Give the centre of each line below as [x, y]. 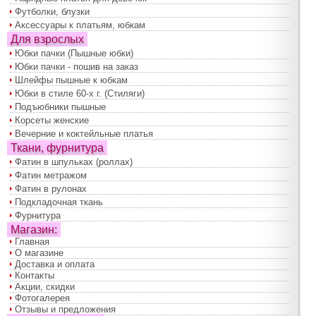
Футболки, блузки [52, 12]
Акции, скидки [45, 287]
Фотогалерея [42, 298]
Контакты [35, 276]
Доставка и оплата [55, 265]
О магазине [39, 253]
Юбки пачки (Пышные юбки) [74, 54]
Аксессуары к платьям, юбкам [80, 25]
